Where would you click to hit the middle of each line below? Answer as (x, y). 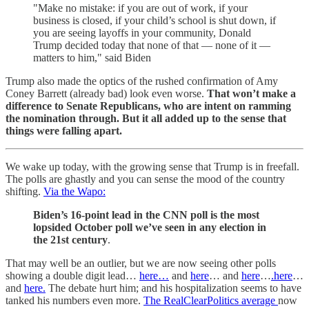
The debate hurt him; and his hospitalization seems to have (173, 288)
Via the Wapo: (74, 191)
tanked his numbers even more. (74, 300)
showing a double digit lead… (72, 276)
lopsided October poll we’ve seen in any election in (150, 227)
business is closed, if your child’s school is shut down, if (154, 20)
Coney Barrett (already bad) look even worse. (106, 93)
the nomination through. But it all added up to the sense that (146, 118)
